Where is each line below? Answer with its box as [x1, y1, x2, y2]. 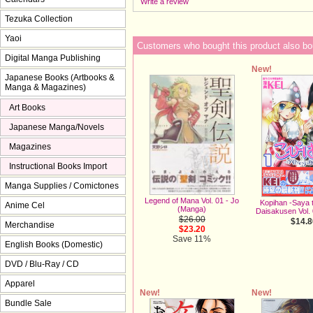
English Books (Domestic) [5, 239, 103, 249]
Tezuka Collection [5, 13, 73, 24]
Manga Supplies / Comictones [5, 180, 119, 191]
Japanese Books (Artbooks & [5, 72, 115, 82]
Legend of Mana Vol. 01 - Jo [145, 196, 240, 205]
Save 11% [173, 233, 212, 244]
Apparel [5, 278, 35, 289]
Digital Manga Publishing [5, 52, 101, 63]
